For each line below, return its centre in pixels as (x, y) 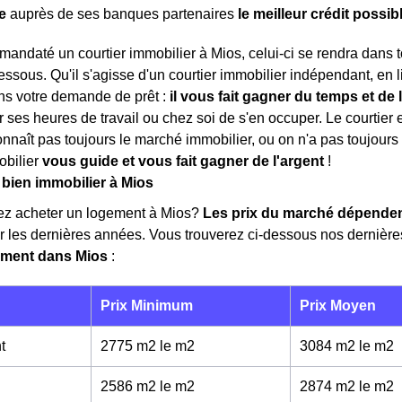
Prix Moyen (338, 306)
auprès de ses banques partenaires (122, 14)
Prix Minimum (147, 306)
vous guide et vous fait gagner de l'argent (183, 161)
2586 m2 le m (144, 386)
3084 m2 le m (343, 346)
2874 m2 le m (343, 386)
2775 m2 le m (144, 346)
